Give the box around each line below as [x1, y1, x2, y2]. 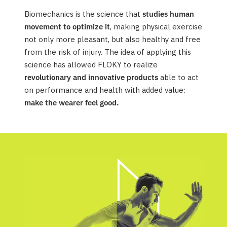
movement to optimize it [24, 21, 110, 31]
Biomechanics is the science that [24, 9, 142, 19]
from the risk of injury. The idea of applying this [24, 47, 191, 57]
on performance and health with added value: [24, 85, 185, 95]
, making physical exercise [110, 21, 202, 31]
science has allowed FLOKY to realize [24, 59, 158, 69]
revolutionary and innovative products [24, 72, 160, 82]
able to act [160, 72, 199, 82]
